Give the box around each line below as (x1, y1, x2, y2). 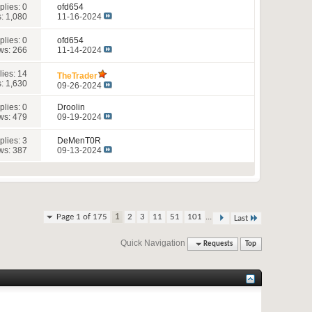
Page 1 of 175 (56, 212, 107, 221)
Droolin (57, 102, 86, 112)
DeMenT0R (57, 135, 102, 146)
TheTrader (57, 70, 98, 81)
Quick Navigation (120, 237, 186, 248)
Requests (203, 240, 233, 248)
